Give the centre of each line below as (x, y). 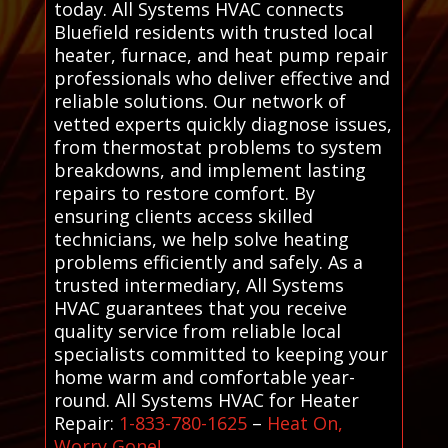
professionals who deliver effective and (221, 77)
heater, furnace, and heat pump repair (220, 54)
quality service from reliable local (197, 330)
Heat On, (304, 422)
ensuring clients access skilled (183, 215)
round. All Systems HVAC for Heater (206, 399)
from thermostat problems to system (217, 146)
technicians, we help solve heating (201, 238)
